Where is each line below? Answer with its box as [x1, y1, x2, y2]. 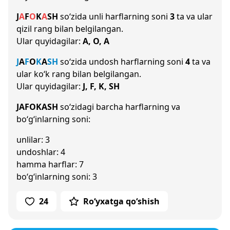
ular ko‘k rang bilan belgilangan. [16, 68, 141, 80]
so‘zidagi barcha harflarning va [58, 101, 180, 112]
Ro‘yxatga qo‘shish [83, 196, 160, 207]
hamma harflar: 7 [16, 159, 84, 170]
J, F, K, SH [83, 81, 120, 92]
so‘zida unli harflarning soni [58, 11, 170, 22]
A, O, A [83, 35, 109, 47]
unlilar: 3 [16, 134, 50, 145]
